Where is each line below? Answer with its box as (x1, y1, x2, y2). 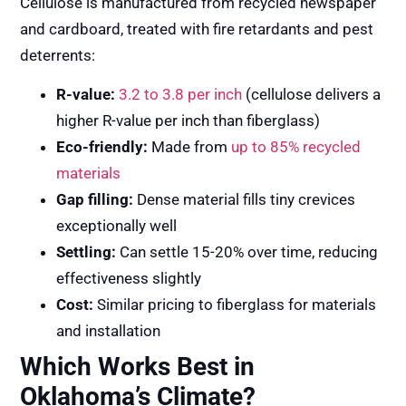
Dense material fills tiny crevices (133, 190, 356, 209)
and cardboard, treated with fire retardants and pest (20, 19, 374, 38)
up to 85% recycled (231, 138, 362, 157)
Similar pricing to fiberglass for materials (93, 295, 377, 314)
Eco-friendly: (56, 138, 149, 157)
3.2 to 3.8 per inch (115, 85, 243, 104)
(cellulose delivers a (242, 85, 382, 104)
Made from (148, 138, 232, 157)
